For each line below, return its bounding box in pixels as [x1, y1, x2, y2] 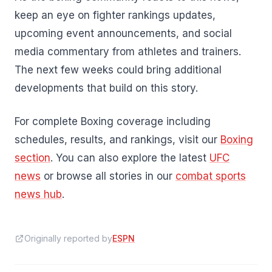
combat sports [175, 170, 246, 182]
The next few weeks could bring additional [15, 63, 222, 76]
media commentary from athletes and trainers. [15, 45, 241, 58]
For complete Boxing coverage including [15, 115, 211, 127]
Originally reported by [24, 233, 112, 243]
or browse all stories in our [41, 170, 175, 182]
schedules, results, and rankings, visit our [15, 134, 220, 146]
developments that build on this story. [15, 81, 198, 94]
